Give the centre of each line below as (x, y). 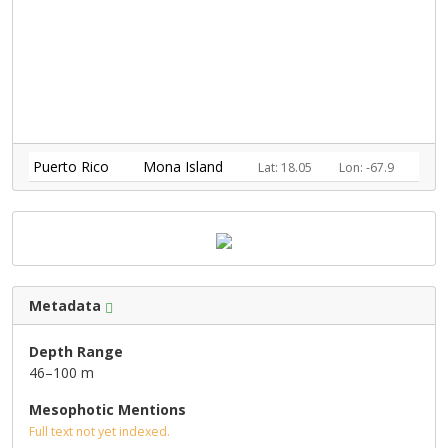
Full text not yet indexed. (99, 432)
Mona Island (183, 167)
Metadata (65, 306)
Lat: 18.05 (285, 168)
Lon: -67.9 (366, 168)
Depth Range (76, 352)
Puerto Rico (71, 167)
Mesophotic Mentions (107, 410)
